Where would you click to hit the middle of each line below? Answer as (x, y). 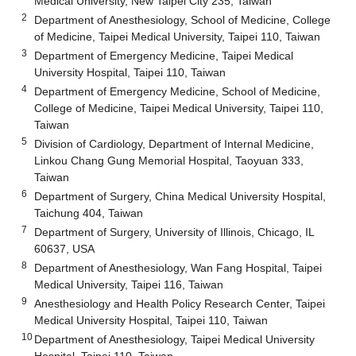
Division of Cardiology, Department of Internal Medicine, (174, 143)
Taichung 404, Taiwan (89, 213)
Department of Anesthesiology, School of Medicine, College (183, 19)
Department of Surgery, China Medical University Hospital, (180, 196)
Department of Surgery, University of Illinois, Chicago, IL (174, 232)
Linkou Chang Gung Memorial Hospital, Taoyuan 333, (169, 160)
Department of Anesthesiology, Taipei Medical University (175, 339)
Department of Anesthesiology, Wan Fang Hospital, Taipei (178, 267)
